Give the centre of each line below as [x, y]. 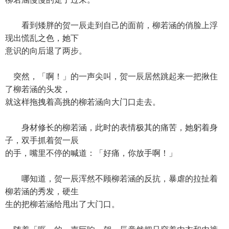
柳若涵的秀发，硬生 [42, 191]
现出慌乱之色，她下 [42, 38]
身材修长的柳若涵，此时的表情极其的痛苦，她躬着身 [111, 128]
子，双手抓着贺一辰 [42, 140]
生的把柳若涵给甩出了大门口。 [62, 204]
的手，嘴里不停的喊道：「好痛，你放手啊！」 [91, 153]
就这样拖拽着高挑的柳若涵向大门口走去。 [83, 102]
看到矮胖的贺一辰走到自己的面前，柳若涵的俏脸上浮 [111, 25]
